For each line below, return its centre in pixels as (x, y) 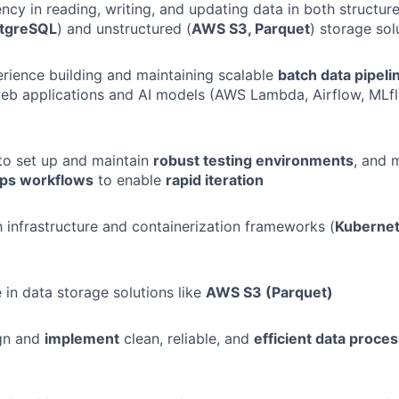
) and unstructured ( (124, 28)
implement (82, 338)
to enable (130, 180)
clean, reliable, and (187, 338)
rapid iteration (215, 180)
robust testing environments (253, 160)
